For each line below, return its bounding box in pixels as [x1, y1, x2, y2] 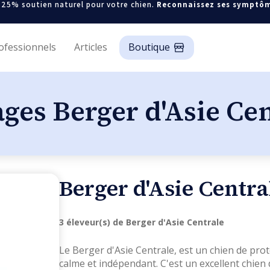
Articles [74, 40, 107, 54]
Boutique [128, 40, 170, 54]
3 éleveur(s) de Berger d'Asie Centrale [59, 216, 224, 228]
